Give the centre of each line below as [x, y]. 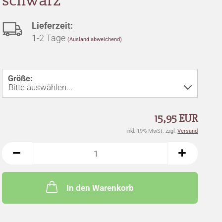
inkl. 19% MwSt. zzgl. [152, 131]
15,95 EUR [176, 119]
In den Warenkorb [100, 188]
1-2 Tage [49, 38]
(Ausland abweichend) [94, 39]
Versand [188, 131]
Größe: [20, 79]
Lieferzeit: [52, 26]
